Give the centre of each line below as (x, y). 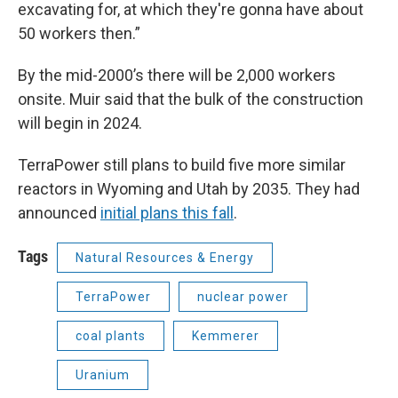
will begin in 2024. (80, 123)
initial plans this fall (167, 213)
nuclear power (243, 297)
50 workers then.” (79, 34)
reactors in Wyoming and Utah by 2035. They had (189, 189)
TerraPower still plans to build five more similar (182, 165)
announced (59, 213)
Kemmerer (226, 336)
